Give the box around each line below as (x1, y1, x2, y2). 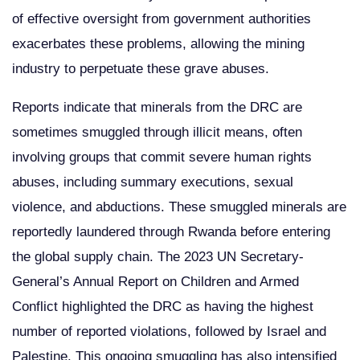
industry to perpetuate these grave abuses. (12, 60, 269, 76)
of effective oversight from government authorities (12, 10, 311, 27)
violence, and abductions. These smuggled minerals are (12, 198, 346, 215)
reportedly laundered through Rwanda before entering (12, 223, 330, 239)
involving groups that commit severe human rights (12, 149, 312, 165)
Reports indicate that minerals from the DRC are (12, 99, 302, 115)
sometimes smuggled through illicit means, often (12, 124, 302, 140)
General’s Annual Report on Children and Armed (12, 273, 299, 289)
